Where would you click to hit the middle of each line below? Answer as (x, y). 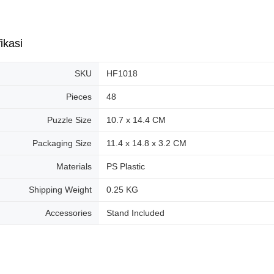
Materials (74, 166)
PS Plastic (126, 166)
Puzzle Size (70, 120)
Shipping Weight (61, 189)
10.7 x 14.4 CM (136, 120)
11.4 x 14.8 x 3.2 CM (147, 143)
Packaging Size (62, 143)
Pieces (79, 96)
